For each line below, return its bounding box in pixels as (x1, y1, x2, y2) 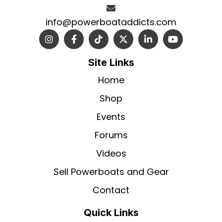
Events (97, 111, 125, 123)
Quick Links (83, 207, 139, 219)
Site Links (88, 56, 134, 69)
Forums (94, 129, 128, 142)
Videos (96, 147, 126, 160)
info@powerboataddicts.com (46, 16, 176, 29)
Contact (93, 184, 129, 197)
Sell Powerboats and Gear (53, 166, 169, 178)
